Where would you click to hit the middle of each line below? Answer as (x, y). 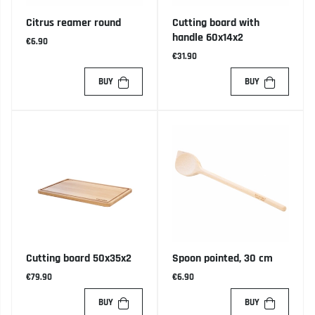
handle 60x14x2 (208, 38)
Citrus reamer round (73, 23)
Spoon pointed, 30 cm (223, 259)
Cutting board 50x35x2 (79, 259)
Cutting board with (216, 23)
